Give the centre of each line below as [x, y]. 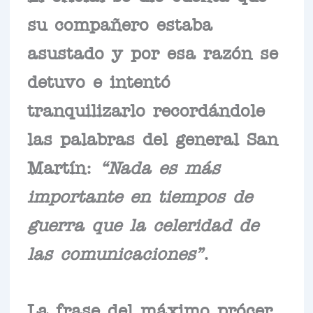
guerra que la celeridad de [143, 223]
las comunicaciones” [115, 252]
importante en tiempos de [139, 195]
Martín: [63, 166]
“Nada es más [159, 166]
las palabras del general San [152, 137]
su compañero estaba [119, 23]
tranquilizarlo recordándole [146, 109]
